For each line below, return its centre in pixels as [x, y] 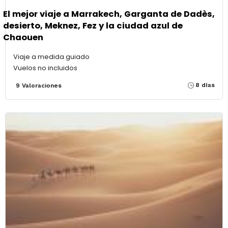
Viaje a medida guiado [51, 57]
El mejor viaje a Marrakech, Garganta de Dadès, [109, 14]
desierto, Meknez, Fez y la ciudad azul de [93, 25]
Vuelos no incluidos [45, 68]
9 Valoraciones [39, 86]
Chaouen [23, 37]
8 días [205, 85]
